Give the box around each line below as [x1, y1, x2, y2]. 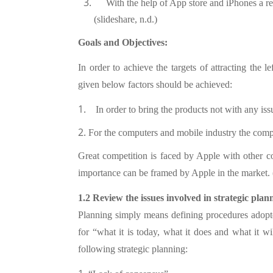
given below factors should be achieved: [78, 79, 232, 90]
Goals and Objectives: [78, 37, 168, 48]
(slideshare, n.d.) [93, 14, 157, 25]
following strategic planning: [78, 243, 188, 254]
